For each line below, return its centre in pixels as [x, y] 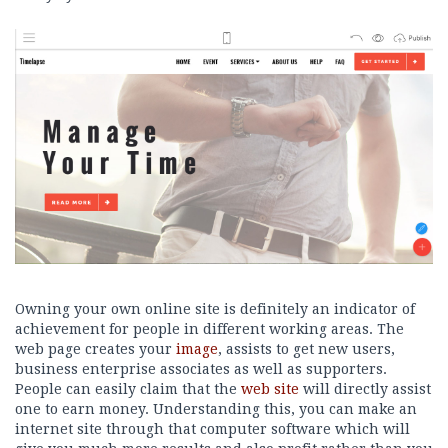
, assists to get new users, [306, 349]
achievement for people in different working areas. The [209, 329]
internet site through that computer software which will [212, 429]
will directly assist [365, 389]
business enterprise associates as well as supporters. [201, 369]
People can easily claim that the [128, 389]
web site [270, 389]
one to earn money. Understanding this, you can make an [216, 409]
